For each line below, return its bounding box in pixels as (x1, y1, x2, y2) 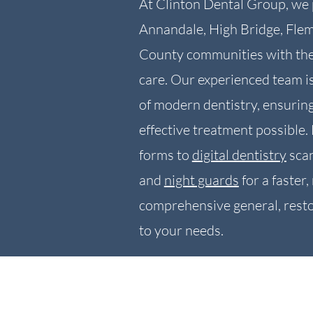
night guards (163, 171, 239, 189)
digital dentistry (191, 146, 286, 163)
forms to (138, 146, 192, 163)
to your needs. (138, 221, 224, 239)
